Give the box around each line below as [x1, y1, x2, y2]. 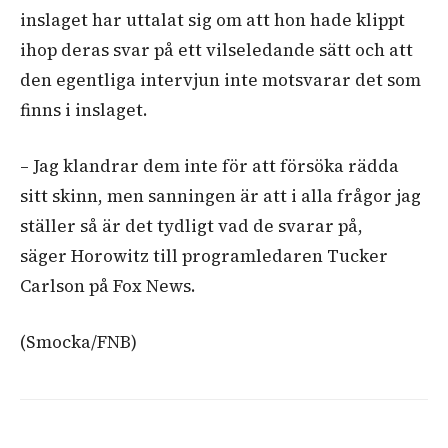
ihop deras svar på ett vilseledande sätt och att [20, 37, 413, 62]
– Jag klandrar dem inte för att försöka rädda [20, 153, 399, 178]
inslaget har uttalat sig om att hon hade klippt [20, 7, 405, 32]
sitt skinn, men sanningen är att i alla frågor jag [20, 183, 421, 208]
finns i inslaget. [20, 97, 148, 122]
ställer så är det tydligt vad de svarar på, [20, 213, 363, 238]
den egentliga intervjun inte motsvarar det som [20, 67, 421, 92]
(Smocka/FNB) [20, 329, 137, 354]
